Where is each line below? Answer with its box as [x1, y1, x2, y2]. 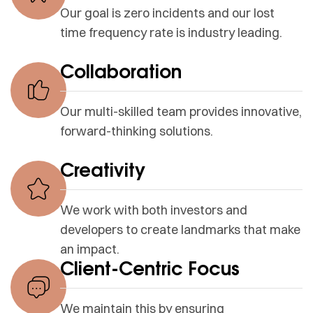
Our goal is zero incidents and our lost [59, 4, 275, 21]
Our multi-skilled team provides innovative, [59, 103, 302, 119]
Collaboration [59, 59, 182, 83]
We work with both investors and [59, 201, 247, 218]
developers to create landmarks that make [59, 221, 300, 238]
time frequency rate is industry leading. [59, 24, 282, 41]
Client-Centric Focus [59, 256, 240, 280]
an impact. [59, 240, 119, 257]
